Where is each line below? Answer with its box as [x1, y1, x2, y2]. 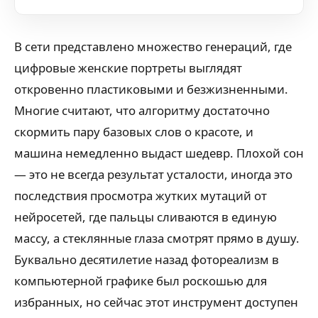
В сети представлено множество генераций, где [14, 38, 292, 55]
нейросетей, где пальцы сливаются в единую [14, 209, 277, 225]
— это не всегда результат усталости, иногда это [14, 166, 292, 182]
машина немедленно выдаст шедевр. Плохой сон [14, 145, 304, 161]
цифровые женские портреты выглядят [14, 60, 242, 76]
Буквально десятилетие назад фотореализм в [14, 251, 279, 268]
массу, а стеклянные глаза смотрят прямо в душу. [14, 230, 300, 246]
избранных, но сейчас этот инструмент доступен [14, 294, 298, 310]
